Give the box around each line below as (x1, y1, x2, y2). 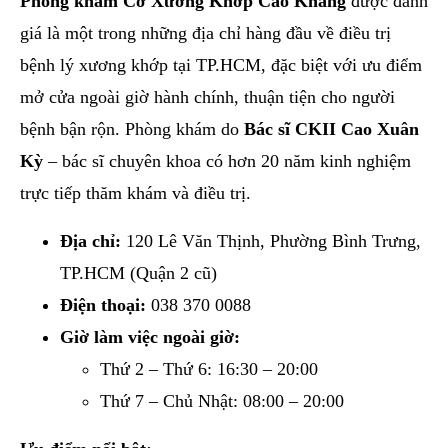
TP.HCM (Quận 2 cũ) (60, 262, 217, 283)
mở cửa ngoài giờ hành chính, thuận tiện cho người (20, 86, 395, 107)
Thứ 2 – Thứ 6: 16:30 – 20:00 (100, 358, 318, 379)
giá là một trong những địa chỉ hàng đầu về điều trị (20, 22, 391, 43)
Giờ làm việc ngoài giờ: (60, 326, 240, 347)
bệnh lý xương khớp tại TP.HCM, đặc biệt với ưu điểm (20, 54, 422, 75)
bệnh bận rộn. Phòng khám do (20, 118, 244, 139)
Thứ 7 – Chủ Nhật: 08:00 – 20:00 (100, 390, 344, 411)
